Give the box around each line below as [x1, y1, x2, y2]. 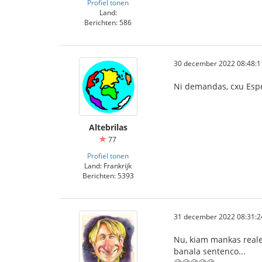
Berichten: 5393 [82, 171, 134, 180]
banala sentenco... [174, 246, 246, 257]
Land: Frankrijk [84, 161, 132, 170]
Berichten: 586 [84, 18, 132, 27]
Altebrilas [88, 122, 127, 133]
